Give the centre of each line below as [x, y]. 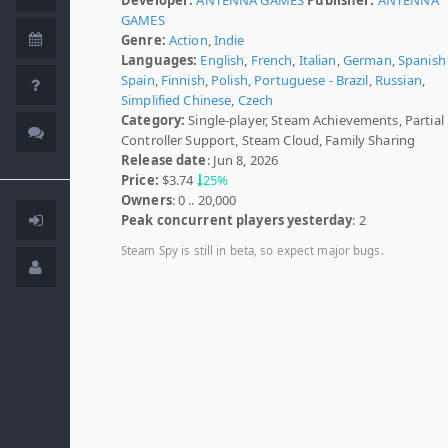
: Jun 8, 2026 [242, 159]
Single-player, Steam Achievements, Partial [314, 119]
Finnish [182, 79]
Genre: [143, 39]
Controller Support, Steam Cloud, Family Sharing [268, 139]
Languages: [159, 59]
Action [188, 39]
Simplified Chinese [176, 99]
